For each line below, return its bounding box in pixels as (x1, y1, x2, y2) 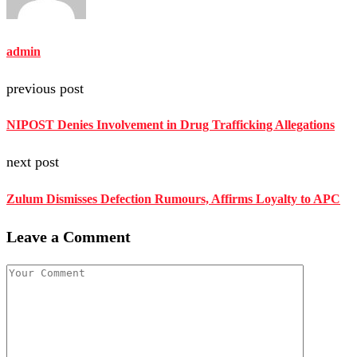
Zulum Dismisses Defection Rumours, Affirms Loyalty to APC (6, 191, 340, 206)
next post (6, 154, 59, 171)
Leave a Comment (6, 228, 131, 246)
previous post (6, 80, 84, 96)
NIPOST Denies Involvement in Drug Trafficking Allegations (6, 118, 335, 132)
